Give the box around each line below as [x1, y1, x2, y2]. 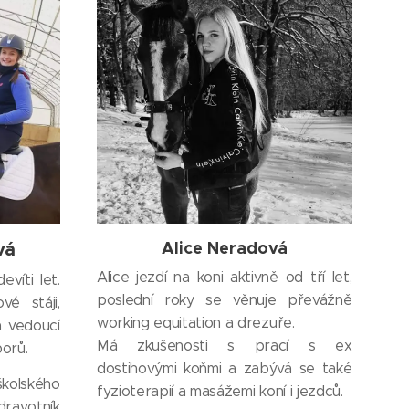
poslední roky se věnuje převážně [96, 291, 352, 309]
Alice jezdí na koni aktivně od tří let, [96, 268, 352, 287]
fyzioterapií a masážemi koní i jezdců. [96, 383, 343, 401]
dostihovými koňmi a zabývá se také [96, 360, 352, 378]
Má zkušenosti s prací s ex [96, 337, 352, 355]
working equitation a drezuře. [96, 314, 299, 332]
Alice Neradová [161, 237, 288, 259]
